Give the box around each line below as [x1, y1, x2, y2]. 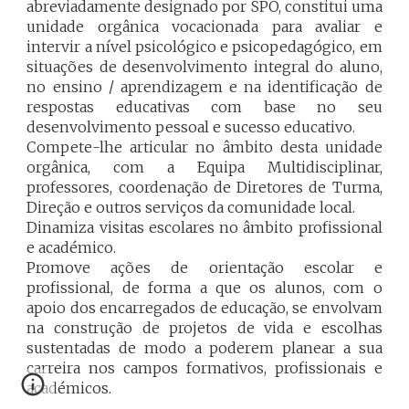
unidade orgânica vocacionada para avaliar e [26, 17, 383, 36]
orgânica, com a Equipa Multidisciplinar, [26, 158, 383, 176]
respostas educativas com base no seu [26, 98, 383, 116]
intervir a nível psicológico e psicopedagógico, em [26, 37, 383, 56]
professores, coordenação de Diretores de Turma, [26, 178, 383, 196]
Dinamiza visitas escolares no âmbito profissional [26, 218, 383, 236]
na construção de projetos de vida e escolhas [26, 319, 383, 337]
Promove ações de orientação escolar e [26, 258, 383, 277]
